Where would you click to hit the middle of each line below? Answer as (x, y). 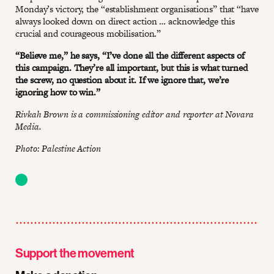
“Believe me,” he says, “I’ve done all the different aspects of (130, 55)
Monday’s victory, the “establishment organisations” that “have (137, 9)
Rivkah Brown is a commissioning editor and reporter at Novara (135, 114)
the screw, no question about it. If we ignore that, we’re (122, 80)
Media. (28, 126)
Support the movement (75, 253)
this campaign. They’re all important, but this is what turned (131, 67)
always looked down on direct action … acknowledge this (125, 21)
